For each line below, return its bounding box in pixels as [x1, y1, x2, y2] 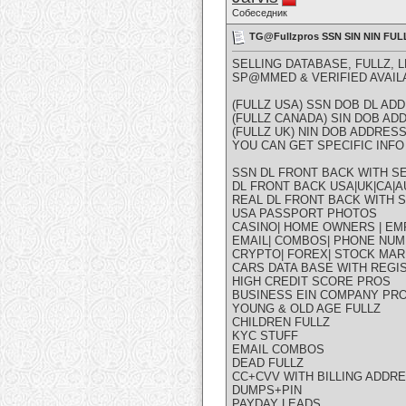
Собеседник [232, 7, 287, 18]
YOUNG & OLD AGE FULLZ [232, 302, 381, 316]
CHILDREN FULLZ [232, 315, 330, 330]
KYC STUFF [232, 329, 298, 343]
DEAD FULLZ [232, 356, 304, 371]
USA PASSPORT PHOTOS [232, 207, 377, 221]
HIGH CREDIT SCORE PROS [232, 275, 391, 289]
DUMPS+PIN [232, 383, 302, 398]
